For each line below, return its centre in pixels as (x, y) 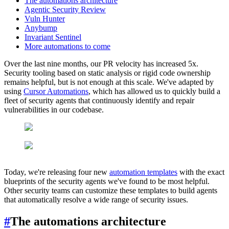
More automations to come (67, 46)
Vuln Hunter (45, 18)
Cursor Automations (56, 91)
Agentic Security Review (65, 9)
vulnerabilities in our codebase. (54, 109)
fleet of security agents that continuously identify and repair (99, 100)
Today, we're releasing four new (57, 172)
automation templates (143, 172)
